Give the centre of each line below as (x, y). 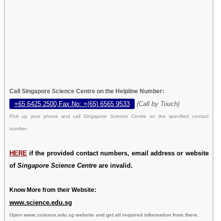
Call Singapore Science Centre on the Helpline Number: (87, 91)
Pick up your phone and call (46, 116)
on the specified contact (179, 116)
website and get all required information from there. (136, 215)
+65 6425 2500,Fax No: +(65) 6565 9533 (72, 104)
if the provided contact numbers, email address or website (118, 153)
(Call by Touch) (158, 104)
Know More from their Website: (53, 190)
